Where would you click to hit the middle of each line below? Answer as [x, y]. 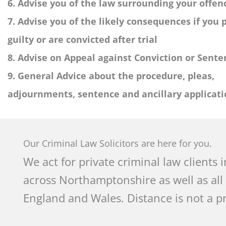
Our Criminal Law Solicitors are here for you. [118, 143]
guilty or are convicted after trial [82, 39]
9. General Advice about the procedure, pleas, [111, 75]
